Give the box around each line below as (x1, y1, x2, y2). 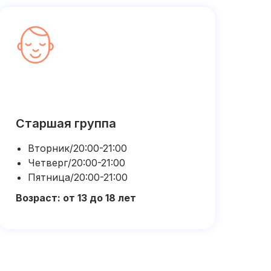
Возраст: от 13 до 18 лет (16, 192, 136, 204)
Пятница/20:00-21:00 (28, 171, 128, 183)
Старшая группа (16, 116, 116, 131)
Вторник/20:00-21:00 (28, 142, 127, 154)
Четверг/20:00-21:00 (28, 157, 125, 169)
